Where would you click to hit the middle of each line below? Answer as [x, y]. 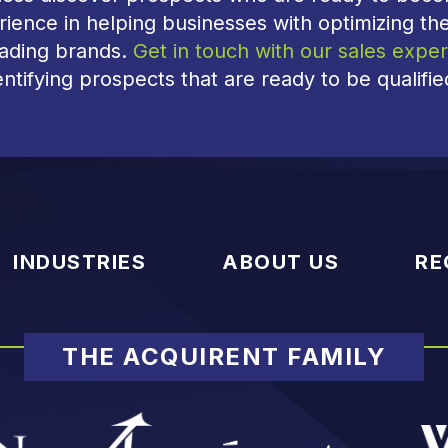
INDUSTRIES [80, 262]
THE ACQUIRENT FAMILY [224, 356]
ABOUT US [281, 262]
